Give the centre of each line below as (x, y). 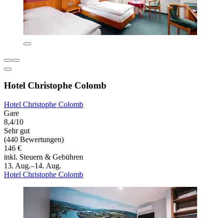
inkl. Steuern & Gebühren (44, 157)
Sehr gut (17, 130)
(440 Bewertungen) (34, 139)
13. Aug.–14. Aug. (33, 165)
